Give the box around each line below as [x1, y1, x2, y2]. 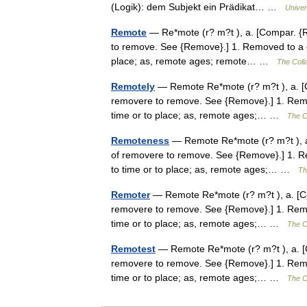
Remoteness [111, 135, 169, 146]
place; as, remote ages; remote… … [111, 56, 277, 66]
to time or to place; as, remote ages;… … [111, 164, 298, 175]
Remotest [111, 243, 156, 254]
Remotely [111, 81, 155, 92]
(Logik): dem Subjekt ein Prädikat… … [111, 1, 285, 12]
